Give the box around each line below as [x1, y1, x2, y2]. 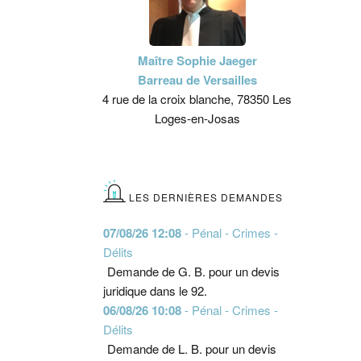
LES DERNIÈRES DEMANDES [128, 190, 283, 204]
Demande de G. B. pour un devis [106, 263, 280, 280]
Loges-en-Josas [154, 110, 240, 127]
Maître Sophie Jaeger [137, 52, 257, 69]
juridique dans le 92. [102, 282, 207, 299]
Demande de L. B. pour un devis [106, 340, 276, 357]
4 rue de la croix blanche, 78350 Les [102, 90, 293, 107]
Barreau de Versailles [137, 71, 257, 89]
